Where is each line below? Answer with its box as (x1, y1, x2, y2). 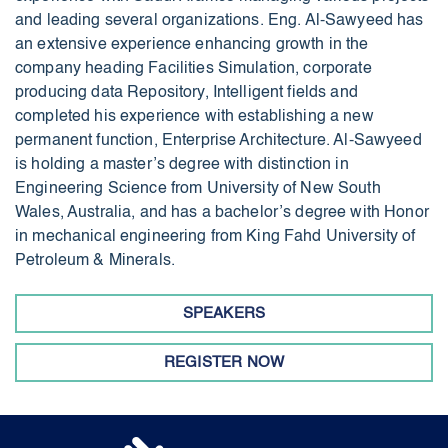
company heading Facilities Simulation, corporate (15, 60, 372, 77)
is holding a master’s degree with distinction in (15, 156, 349, 173)
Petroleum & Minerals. (15, 252, 175, 269)
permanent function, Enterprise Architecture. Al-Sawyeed (15, 132, 422, 149)
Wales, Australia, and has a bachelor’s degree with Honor (15, 204, 429, 221)
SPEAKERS (182, 305, 266, 321)
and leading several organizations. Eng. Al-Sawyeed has (15, 12, 424, 29)
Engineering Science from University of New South (15, 180, 381, 197)
